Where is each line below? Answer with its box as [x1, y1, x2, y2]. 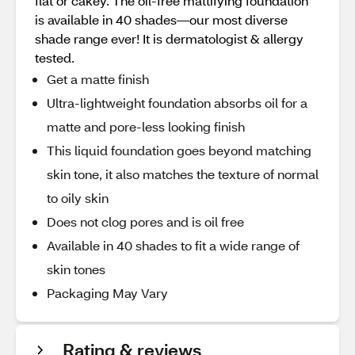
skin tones [47, 261, 105, 277]
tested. [35, 49, 74, 66]
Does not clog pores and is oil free [47, 213, 244, 230]
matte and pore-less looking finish [47, 118, 245, 135]
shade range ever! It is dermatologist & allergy [35, 30, 303, 47]
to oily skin [47, 189, 109, 206]
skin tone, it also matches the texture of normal [47, 166, 319, 182]
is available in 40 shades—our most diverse [35, 11, 288, 28]
